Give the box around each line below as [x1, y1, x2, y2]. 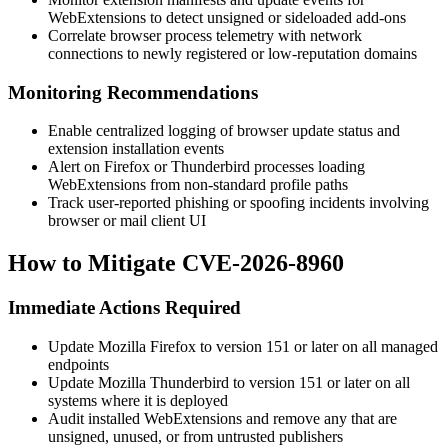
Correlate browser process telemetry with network [48, 26, 362, 44]
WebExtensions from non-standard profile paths [48, 176, 348, 194]
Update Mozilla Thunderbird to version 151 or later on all [48, 373, 410, 391]
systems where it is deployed [48, 391, 228, 409]
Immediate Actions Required [8, 297, 241, 319]
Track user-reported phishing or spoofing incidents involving [48, 194, 429, 212]
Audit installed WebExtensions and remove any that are [48, 409, 397, 427]
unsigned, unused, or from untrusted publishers [48, 427, 343, 445]
